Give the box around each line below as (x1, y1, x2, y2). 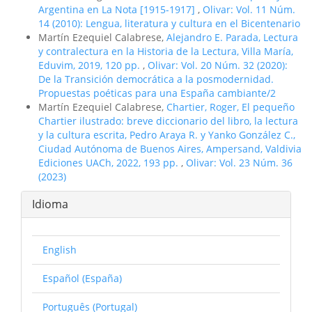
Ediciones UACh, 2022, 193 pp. (38, 156, 181, 169)
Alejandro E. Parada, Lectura (166, 31, 298, 44)
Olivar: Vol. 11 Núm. (203, 3, 295, 16)
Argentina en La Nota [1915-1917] (38, 3, 198, 16)
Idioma (32, 196, 68, 212)
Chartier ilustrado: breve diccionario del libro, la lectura (38, 114, 298, 127)
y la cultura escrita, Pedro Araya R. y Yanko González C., (38, 128, 295, 141)
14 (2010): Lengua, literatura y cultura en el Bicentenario (38, 17, 300, 30)
